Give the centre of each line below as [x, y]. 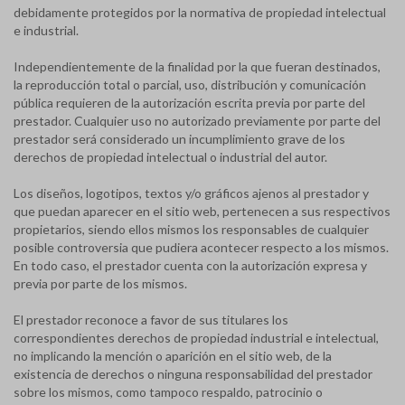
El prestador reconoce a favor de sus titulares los [151, 320]
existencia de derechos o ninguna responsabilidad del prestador [193, 374]
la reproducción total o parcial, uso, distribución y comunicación [190, 85]
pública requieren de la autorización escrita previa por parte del [189, 103]
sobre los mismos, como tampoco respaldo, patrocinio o [168, 392]
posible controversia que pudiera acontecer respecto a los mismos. [201, 247]
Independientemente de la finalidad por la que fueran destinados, [197, 66]
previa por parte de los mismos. [100, 283]
